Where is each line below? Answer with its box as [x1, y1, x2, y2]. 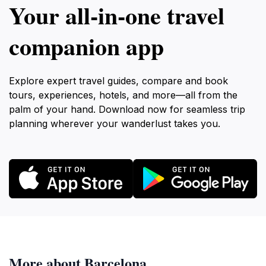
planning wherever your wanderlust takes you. [9, 118, 220, 129]
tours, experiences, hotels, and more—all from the [9, 89, 237, 101]
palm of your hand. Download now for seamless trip [9, 103, 245, 115]
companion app [9, 28, 164, 64]
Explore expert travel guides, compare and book [9, 75, 228, 87]
